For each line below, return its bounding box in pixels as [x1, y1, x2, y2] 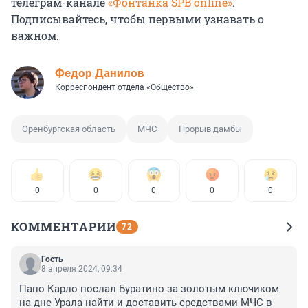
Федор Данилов [55, 66, 144, 80]
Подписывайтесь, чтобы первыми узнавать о [11, 12, 264, 27]
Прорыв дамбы [179, 124, 242, 135]
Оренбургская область [22, 124, 115, 135]
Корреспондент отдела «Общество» [55, 82, 194, 93]
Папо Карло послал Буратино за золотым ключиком [19, 283, 279, 296]
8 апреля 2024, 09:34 [41, 264, 122, 274]
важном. [11, 28, 59, 43]
